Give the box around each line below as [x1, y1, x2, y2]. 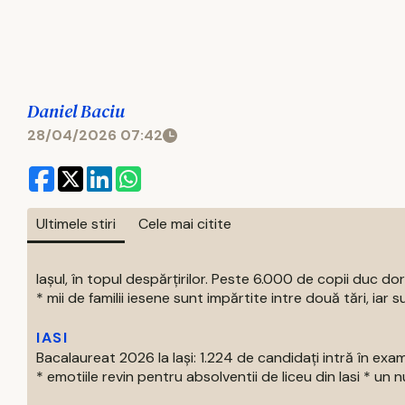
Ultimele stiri [36, 214, 116, 233]
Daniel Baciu [27, 99, 125, 124]
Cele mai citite [138, 214, 231, 233]
